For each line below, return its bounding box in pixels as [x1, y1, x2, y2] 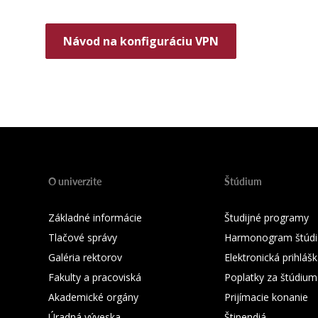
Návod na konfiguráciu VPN [63, 33, 219, 49]
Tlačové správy [48, 231, 117, 244]
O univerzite [48, 174, 102, 188]
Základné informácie [48, 211, 142, 224]
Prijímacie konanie [224, 290, 308, 304]
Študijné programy [224, 211, 309, 224]
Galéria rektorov [48, 251, 122, 264]
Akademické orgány [48, 290, 138, 304]
